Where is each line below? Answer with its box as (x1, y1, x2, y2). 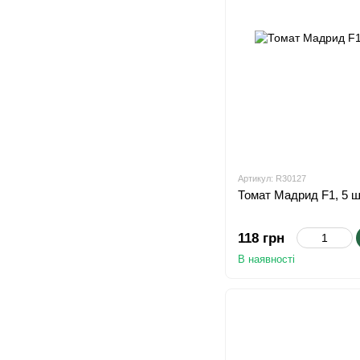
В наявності (238, 253, 295, 266)
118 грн (238, 231, 284, 247)
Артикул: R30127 (238, 174, 306, 184)
